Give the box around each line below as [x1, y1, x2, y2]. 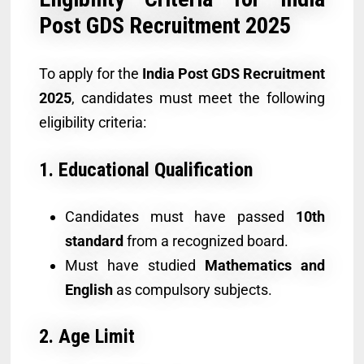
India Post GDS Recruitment [142, 64, 326, 82]
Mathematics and [205, 256, 326, 274]
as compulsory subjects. [112, 280, 272, 298]
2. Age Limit [38, 325, 135, 349]
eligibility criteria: [38, 113, 146, 131]
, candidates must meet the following [71, 89, 326, 106]
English [64, 280, 113, 298]
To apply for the [38, 64, 143, 82]
